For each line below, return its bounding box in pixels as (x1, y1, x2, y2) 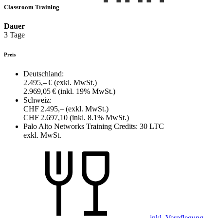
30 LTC (140, 122, 164, 131)
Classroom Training (4, 3, 61, 11)
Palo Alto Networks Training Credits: (23, 122, 138, 131)
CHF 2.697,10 (23, 113, 70, 122)
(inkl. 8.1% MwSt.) (70, 113, 129, 122)
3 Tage (4, 31, 25, 39)
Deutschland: (23, 70, 64, 78)
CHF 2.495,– (23, 105, 66, 113)
